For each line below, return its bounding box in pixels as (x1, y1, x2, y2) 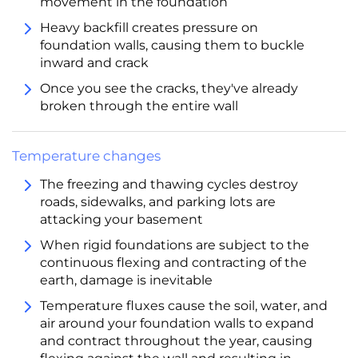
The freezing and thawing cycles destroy (40, 177, 298, 193)
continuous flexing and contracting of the (40, 255, 307, 271)
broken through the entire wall (40, 98, 238, 114)
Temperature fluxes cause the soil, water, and (40, 298, 328, 314)
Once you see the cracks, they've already (40, 81, 298, 97)
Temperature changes (12, 148, 161, 165)
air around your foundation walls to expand (40, 316, 314, 332)
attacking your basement (40, 212, 203, 228)
